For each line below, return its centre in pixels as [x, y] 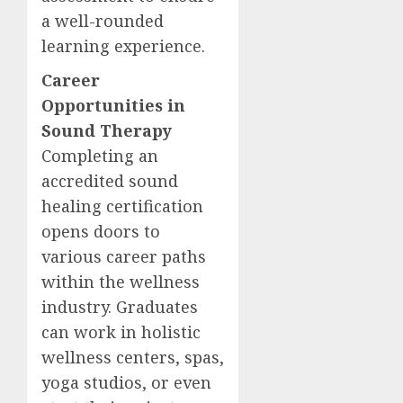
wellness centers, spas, [133, 357]
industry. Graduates [120, 307]
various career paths [124, 256]
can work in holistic [121, 332]
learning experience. [123, 46]
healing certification [122, 206]
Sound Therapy [107, 130]
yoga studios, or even [126, 382]
